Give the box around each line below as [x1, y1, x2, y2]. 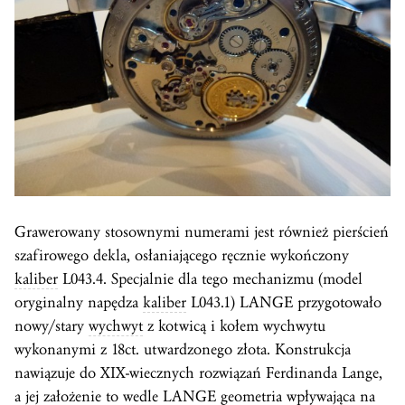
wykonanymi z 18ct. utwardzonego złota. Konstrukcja [14, 339, 351, 359]
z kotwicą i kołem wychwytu [143, 316, 325, 335]
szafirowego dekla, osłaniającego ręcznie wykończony [14, 245, 349, 265]
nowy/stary [14, 316, 89, 335]
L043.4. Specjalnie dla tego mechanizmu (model [58, 268, 363, 288]
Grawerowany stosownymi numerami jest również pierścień [14, 221, 389, 241]
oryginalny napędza [14, 292, 143, 312]
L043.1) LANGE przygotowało [186, 292, 381, 312]
